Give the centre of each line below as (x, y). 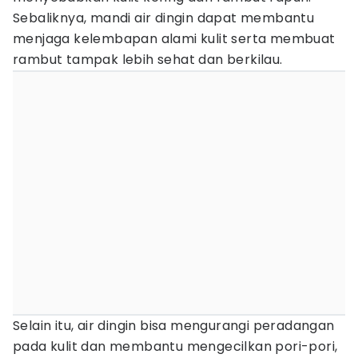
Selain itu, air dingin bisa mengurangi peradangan (174, 326)
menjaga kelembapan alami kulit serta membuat (174, 39)
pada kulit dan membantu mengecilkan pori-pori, (175, 346)
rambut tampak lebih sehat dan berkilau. (148, 60)
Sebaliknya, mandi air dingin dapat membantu (164, 18)
